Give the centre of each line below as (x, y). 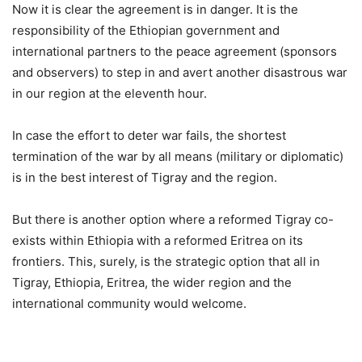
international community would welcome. (129, 304)
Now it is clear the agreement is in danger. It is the (155, 10)
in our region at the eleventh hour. (109, 94)
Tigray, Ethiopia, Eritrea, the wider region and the (152, 283)
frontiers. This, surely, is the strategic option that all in (166, 262)
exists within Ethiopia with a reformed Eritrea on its (158, 241)
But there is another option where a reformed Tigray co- (173, 220)
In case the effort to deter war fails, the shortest (149, 136)
